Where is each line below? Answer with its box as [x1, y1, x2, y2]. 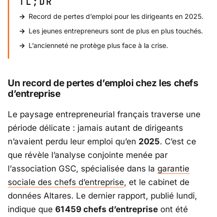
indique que [8, 204, 55, 215]
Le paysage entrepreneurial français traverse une [8, 109, 201, 120]
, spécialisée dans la [76, 164, 157, 174]
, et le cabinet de [124, 177, 189, 187]
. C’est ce [160, 137, 196, 147]
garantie [157, 164, 189, 174]
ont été [158, 204, 188, 215]
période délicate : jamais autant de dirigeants [8, 123, 183, 133]
